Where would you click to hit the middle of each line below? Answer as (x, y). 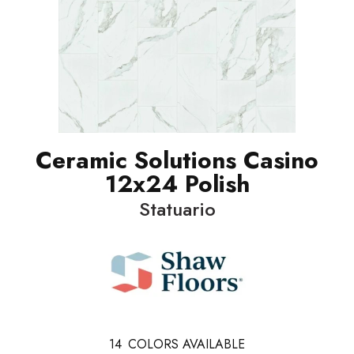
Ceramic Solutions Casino (177, 160)
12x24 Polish (177, 184)
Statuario (177, 209)
